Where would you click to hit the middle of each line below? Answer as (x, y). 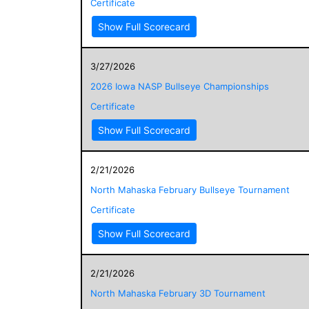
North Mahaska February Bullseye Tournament (190, 189)
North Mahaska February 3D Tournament (178, 293)
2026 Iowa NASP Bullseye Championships (180, 86)
